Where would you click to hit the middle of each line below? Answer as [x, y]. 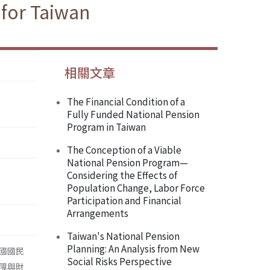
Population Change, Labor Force [136, 188]
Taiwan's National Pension [123, 236]
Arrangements [98, 213]
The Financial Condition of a [126, 102]
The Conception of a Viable [124, 150]
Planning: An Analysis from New [133, 249]
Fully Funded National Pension [133, 114]
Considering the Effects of [122, 175]
